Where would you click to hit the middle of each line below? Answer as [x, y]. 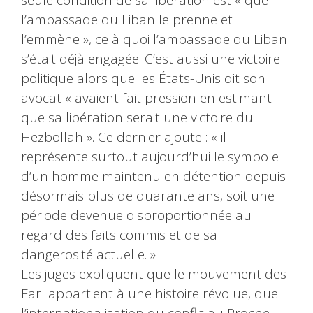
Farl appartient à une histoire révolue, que [150, 294]
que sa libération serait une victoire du [137, 118]
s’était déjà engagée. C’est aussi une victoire [151, 59]
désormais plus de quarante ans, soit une [148, 196]
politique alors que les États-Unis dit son [143, 79]
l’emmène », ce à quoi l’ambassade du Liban [154, 39]
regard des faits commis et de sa [119, 235]
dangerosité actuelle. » [88, 255]
